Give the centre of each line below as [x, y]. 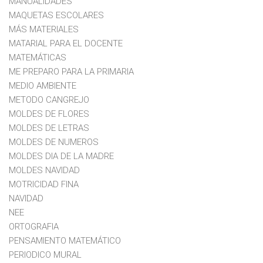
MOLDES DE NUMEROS [54, 142]
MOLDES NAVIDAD [44, 170]
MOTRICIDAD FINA [44, 184]
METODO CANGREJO [49, 100]
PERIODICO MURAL [45, 254]
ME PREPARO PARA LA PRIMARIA [71, 71]
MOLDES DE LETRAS [49, 128]
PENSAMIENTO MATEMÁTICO [65, 240]
